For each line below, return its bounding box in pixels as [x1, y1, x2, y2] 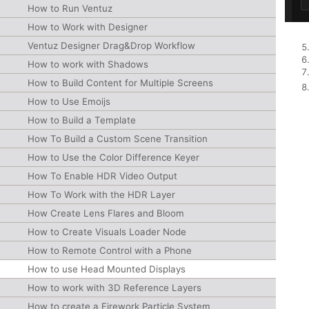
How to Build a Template [28, 114, 136, 126]
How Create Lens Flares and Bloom [28, 208, 184, 219]
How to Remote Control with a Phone [28, 245, 192, 256]
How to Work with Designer [28, 21, 148, 32]
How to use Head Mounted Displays [28, 263, 186, 275]
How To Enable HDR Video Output [28, 170, 177, 181]
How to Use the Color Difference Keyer [28, 152, 199, 163]
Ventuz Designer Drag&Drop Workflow [28, 40, 195, 51]
